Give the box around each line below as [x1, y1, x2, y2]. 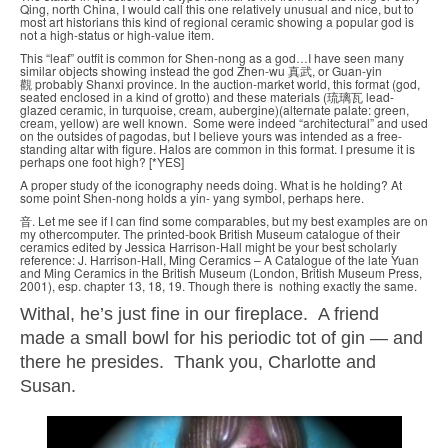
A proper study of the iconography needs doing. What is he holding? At [20, 175, 402, 193]
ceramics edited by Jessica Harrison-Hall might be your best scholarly [20, 237, 397, 255]
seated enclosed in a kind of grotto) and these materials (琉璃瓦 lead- [20, 87, 394, 105]
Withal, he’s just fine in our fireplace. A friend [20, 303, 379, 324]
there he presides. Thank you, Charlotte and [20, 351, 376, 372]
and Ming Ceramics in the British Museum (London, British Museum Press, [20, 263, 422, 281]
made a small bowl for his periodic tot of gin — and [20, 327, 423, 348]
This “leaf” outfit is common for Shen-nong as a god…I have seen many [20, 48, 404, 66]
